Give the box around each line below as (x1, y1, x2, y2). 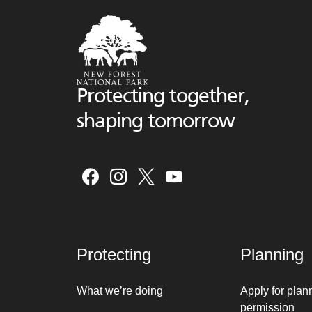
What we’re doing (76, 285, 163, 297)
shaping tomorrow (76, 112, 235, 132)
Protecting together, (76, 87, 249, 107)
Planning (240, 245, 304, 264)
